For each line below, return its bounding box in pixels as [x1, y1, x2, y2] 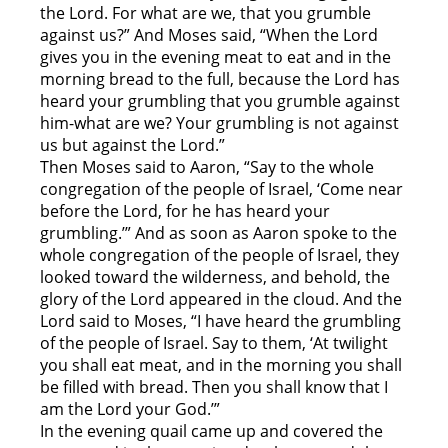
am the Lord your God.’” [40, 398, 220, 421]
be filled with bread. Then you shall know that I [40, 376, 388, 399]
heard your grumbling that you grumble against [40, 90, 400, 113]
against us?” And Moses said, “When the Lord [40, 24, 378, 47]
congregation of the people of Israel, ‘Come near [40, 178, 403, 201]
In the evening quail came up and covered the [40, 420, 383, 443]
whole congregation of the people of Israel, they [40, 244, 399, 267]
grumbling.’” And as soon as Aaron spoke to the [40, 222, 397, 245]
